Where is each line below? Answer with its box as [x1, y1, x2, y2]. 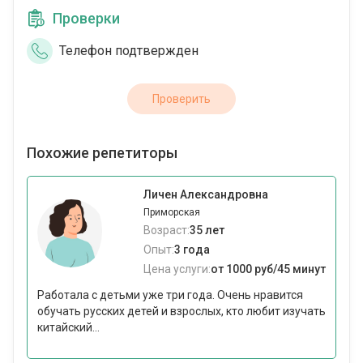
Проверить [152, 92, 211, 106]
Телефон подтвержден [59, 43, 199, 59]
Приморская [143, 207, 200, 219]
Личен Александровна [143, 188, 268, 202]
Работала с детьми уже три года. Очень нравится [37, 288, 303, 302]
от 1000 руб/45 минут [211, 263, 326, 276]
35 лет [190, 224, 224, 237]
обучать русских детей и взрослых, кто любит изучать [37, 305, 326, 318]
